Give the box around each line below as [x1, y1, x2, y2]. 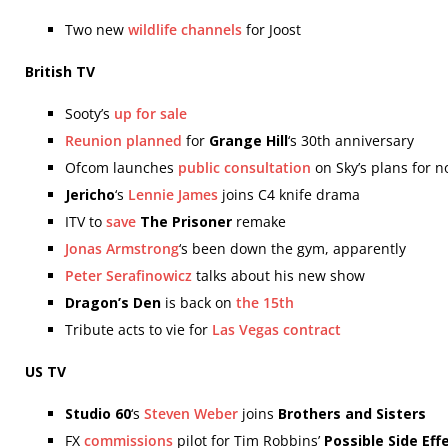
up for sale [114, 104, 187, 123]
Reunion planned [65, 131, 182, 150]
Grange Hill [209, 131, 288, 150]
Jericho [65, 185, 115, 204]
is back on [161, 293, 236, 312]
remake [232, 212, 286, 231]
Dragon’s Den [65, 293, 161, 312]
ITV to [65, 212, 106, 231]
